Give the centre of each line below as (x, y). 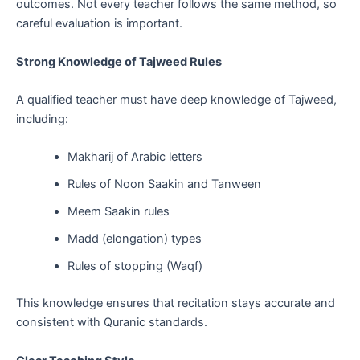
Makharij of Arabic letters (135, 157)
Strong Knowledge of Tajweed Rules (119, 61)
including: (42, 119)
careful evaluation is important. (99, 24)
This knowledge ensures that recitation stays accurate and (176, 303)
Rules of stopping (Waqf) (135, 266)
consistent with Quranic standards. (112, 323)
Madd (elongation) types (134, 239)
